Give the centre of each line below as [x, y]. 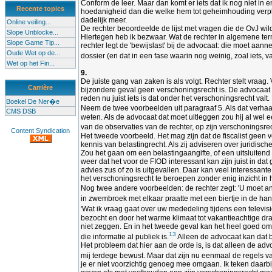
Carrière [40, 87]
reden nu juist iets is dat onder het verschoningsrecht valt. [175, 98]
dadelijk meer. [104, 20]
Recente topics [40, 8]
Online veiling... [29, 22]
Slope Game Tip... [33, 42]
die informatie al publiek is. [125, 237]
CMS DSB [21, 111]
